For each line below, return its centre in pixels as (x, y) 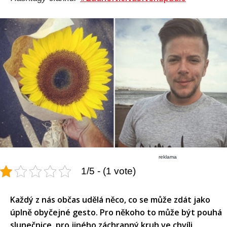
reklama (168, 157)
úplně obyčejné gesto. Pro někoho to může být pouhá (116, 212)
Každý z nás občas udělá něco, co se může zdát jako (110, 199)
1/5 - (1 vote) (108, 171)
